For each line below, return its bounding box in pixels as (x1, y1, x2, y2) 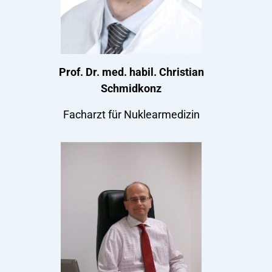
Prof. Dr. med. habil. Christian (58, 65, 204, 78)
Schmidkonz (101, 81, 161, 95)
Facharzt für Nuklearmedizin (63, 107, 200, 121)
